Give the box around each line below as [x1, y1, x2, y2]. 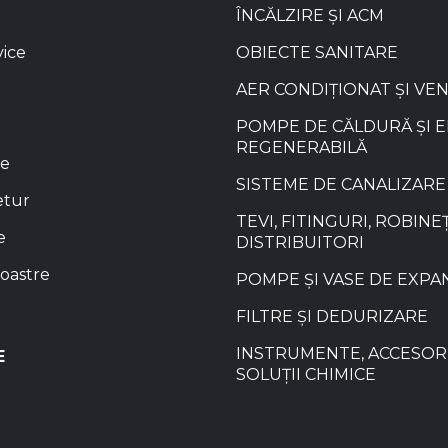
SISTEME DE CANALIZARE [236, 175, 446, 195]
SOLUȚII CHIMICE [236, 365, 376, 385]
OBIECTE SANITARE [236, 43, 398, 63]
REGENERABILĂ [236, 138, 367, 158]
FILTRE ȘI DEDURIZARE [236, 307, 428, 327]
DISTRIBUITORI [236, 233, 364, 253]
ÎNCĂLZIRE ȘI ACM [236, 6, 384, 26]
